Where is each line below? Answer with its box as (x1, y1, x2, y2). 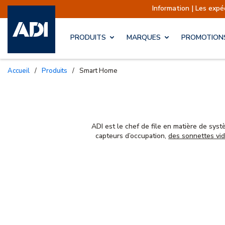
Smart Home (79, 66, 118, 75)
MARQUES (127, 33, 161, 43)
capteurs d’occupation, (95, 131, 168, 141)
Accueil (13, 66, 30, 75)
